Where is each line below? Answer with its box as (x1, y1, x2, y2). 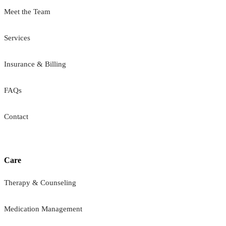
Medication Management (4, 204, 82, 213)
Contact (4, 112, 28, 121)
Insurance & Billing (4, 60, 66, 69)
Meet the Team (4, 7, 50, 16)
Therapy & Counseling (4, 178, 76, 187)
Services (4, 33, 30, 42)
